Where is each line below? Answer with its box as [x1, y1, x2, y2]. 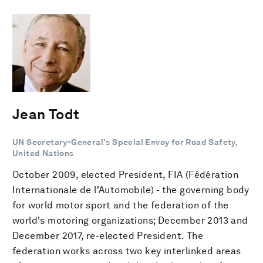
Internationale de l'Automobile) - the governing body [12, 184, 249, 195]
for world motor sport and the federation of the [12, 199, 229, 211]
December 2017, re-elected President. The [12, 230, 203, 241]
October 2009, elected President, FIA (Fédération [12, 168, 239, 180]
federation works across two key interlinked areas [12, 245, 241, 257]
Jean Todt [12, 105, 80, 123]
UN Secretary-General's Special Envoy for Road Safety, [12, 137, 238, 147]
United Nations [12, 148, 74, 158]
